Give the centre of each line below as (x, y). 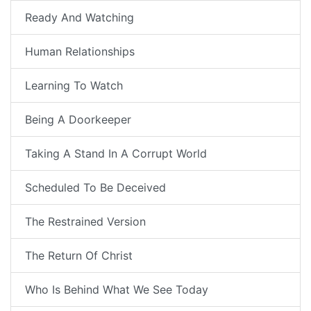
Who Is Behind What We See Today (117, 290)
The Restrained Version (85, 222)
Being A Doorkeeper (78, 120)
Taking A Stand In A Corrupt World (116, 154)
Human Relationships (80, 52)
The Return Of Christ (79, 256)
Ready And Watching (79, 18)
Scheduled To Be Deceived (95, 188)
